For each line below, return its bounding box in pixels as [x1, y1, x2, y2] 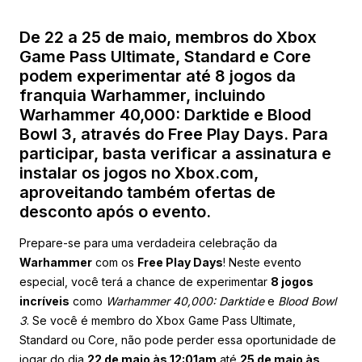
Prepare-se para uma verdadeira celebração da [19, 235, 277, 250]
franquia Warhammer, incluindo [19, 85, 265, 105]
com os [92, 255, 137, 269]
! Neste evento [223, 255, 301, 269]
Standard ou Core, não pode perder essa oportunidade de [19, 332, 336, 347]
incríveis [19, 293, 69, 308]
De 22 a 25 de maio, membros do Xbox [19, 27, 317, 47]
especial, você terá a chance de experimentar [19, 274, 271, 288]
